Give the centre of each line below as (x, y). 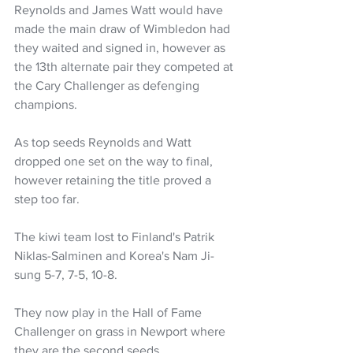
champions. (47, 104)
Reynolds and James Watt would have (120, 9)
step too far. (48, 199)
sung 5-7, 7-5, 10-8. (66, 274)
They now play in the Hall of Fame (110, 312)
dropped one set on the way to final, (115, 161)
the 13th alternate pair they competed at (125, 66)
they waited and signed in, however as (121, 47)
